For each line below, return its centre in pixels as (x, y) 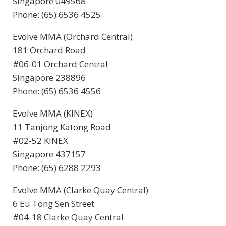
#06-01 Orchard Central (60, 64)
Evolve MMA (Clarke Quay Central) (80, 190)
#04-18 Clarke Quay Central (68, 217)
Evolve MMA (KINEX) (53, 114)
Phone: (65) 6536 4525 (57, 15)
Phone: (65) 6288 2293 (57, 168)
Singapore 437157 (49, 154)
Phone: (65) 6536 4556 (57, 91)
